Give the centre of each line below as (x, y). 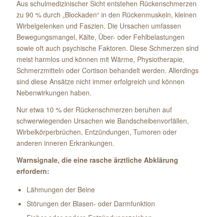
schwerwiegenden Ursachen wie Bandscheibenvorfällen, (102, 121)
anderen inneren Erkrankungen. (65, 143)
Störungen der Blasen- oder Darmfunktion (91, 204)
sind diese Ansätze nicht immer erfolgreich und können (100, 82)
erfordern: (33, 171)
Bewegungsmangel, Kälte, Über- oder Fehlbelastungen (100, 37)
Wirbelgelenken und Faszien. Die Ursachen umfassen (99, 26)
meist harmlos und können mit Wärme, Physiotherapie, (100, 59)
